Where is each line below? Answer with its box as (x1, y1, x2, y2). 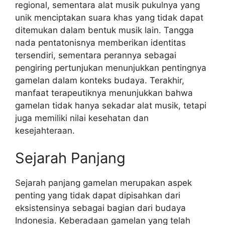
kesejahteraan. (15, 125, 75, 136)
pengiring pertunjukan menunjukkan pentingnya (15, 62, 206, 73)
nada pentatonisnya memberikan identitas (15, 37, 186, 48)
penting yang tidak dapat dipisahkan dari (15, 190, 180, 200)
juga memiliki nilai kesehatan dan (15, 113, 149, 123)
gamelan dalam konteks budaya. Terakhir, (15, 75, 184, 85)
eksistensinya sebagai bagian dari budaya (15, 203, 186, 213)
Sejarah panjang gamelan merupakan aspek (15, 178, 192, 188)
